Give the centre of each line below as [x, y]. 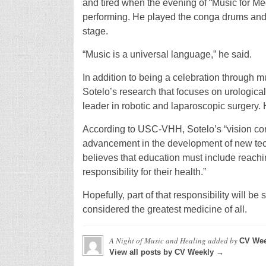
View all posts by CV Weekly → [166, 252]
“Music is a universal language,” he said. [167, 55]
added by [222, 241]
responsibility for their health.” [144, 172]
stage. [95, 31]
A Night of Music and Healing [157, 241]
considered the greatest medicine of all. [164, 210]
